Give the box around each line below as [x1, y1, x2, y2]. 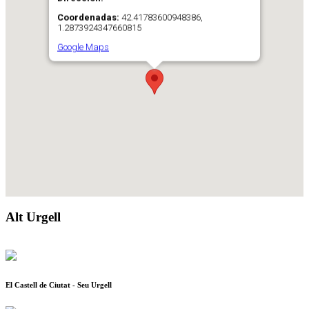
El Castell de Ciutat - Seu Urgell [6, 281, 112, 290]
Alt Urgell [6, 209, 61, 224]
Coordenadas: [57, 12, 119, 23]
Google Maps [57, 41, 109, 52]
